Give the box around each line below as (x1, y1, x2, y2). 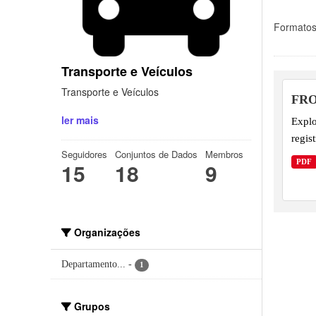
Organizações (71, 225, 140, 240)
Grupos (71, 299, 110, 314)
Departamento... (61, 259, 126, 270)
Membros (205, 147, 243, 162)
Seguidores (61, 147, 107, 162)
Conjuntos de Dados (115, 147, 197, 162)
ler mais (61, 113, 99, 128)
